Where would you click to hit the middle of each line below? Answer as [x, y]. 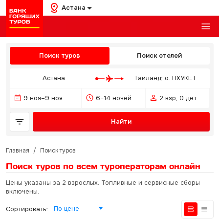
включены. [22, 191]
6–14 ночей [113, 98]
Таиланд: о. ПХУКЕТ [165, 78]
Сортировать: [27, 209]
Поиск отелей [160, 55]
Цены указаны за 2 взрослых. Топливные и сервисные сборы [103, 183]
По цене [66, 208]
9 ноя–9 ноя [43, 98]
